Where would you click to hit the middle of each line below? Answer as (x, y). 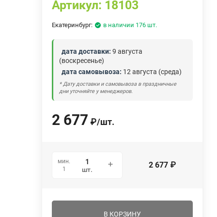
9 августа (127, 51)
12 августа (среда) (152, 71)
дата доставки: (86, 51)
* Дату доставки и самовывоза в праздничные (118, 84)
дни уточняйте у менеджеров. (96, 91)
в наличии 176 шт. (130, 25)
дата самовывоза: (92, 71)
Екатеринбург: (72, 25)
